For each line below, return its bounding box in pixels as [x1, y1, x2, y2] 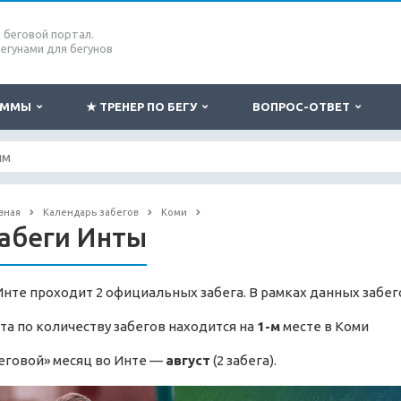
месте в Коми [279, 319, 369, 335]
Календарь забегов [42, 207, 139, 218]
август [165, 353, 210, 369]
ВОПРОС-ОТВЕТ [252, 100, 355, 113]
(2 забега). [209, 353, 277, 369]
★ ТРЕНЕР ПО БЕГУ [86, 100, 202, 113]
